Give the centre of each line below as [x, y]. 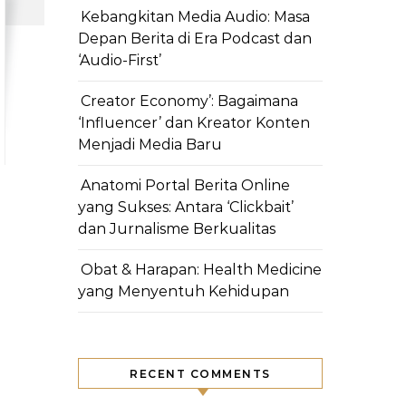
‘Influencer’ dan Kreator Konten [194, 123]
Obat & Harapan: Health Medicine [201, 270]
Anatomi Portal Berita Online [185, 185]
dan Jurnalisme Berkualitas [177, 229]
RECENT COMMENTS [200, 374]
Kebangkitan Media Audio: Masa [195, 17]
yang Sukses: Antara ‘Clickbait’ [186, 207]
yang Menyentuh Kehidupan [184, 291]
